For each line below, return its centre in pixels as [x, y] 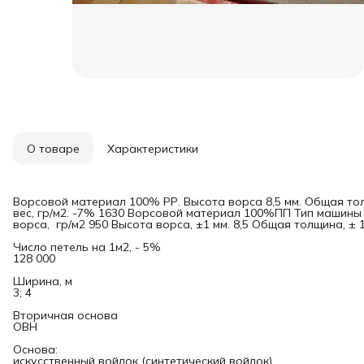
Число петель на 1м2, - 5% [87, 247]
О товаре [53, 149]
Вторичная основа [65, 315]
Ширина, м [43, 281]
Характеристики [153, 149]
